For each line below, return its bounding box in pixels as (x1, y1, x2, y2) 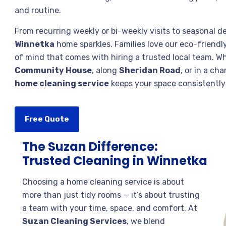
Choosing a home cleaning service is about (22, 177, 184, 187)
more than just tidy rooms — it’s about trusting (22, 190, 200, 200)
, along (92, 66, 119, 75)
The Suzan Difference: (22, 138, 158, 155)
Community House (15, 66, 92, 75)
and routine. (15, 6, 61, 15)
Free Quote (25, 115, 69, 124)
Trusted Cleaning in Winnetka (22, 152, 207, 169)
